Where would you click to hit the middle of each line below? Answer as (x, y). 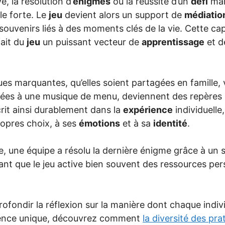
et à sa (137, 123)
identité (170, 123)
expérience (148, 109)
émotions (99, 123)
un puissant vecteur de (91, 42)
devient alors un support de (123, 15)
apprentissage (173, 42)
